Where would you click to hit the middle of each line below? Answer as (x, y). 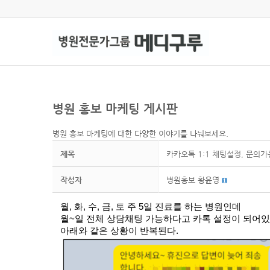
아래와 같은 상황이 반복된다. (119, 231)
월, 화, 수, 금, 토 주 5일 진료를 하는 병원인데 (151, 207)
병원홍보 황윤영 (193, 180)
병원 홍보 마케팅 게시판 (115, 109)
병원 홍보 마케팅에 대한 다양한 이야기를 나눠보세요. (140, 134)
